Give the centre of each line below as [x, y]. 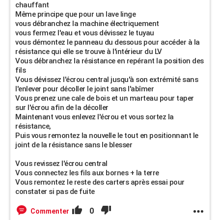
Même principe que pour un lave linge [75, 14]
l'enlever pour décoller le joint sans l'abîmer [84, 89]
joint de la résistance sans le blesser [74, 145]
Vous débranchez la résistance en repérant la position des [110, 61]
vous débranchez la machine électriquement [87, 24]
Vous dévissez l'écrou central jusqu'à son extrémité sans [107, 80]
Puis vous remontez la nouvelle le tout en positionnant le [107, 136]
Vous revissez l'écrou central [61, 164]
